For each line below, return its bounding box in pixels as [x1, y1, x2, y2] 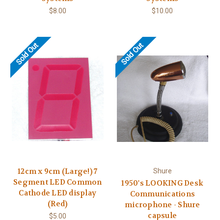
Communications [130, 189, 195, 199]
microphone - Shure [125, 199, 200, 210]
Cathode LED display [19, 188, 97, 198]
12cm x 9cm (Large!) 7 [18, 166, 98, 176]
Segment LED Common [13, 177, 102, 187]
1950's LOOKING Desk [121, 178, 204, 188]
